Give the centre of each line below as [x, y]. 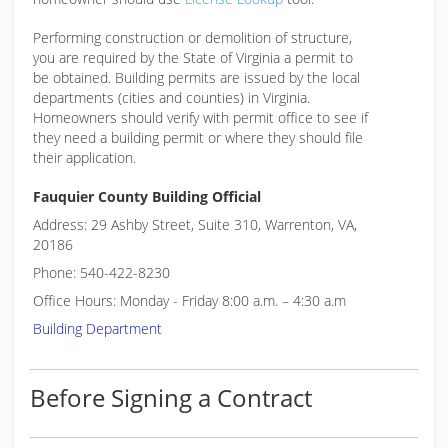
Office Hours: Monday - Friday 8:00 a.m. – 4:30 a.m [189, 300]
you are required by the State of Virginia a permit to [193, 57]
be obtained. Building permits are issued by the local [196, 77]
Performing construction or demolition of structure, [192, 37]
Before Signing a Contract [171, 397]
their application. [84, 157]
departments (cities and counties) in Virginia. [171, 97]
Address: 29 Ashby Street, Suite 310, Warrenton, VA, [195, 224]
